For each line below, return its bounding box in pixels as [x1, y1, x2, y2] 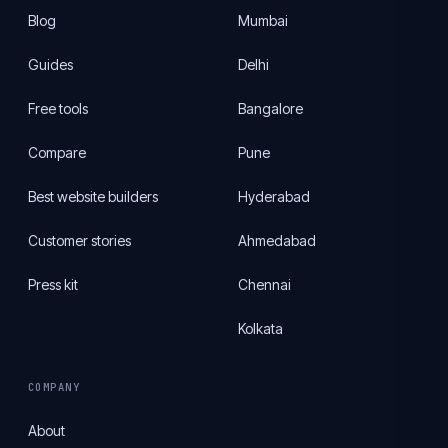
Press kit [28, 276, 78, 293]
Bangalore [238, 100, 303, 117]
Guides [28, 56, 73, 73]
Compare [28, 144, 86, 161]
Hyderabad [238, 188, 310, 205]
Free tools [28, 100, 88, 117]
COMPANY [28, 380, 81, 394]
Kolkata [238, 320, 283, 337]
